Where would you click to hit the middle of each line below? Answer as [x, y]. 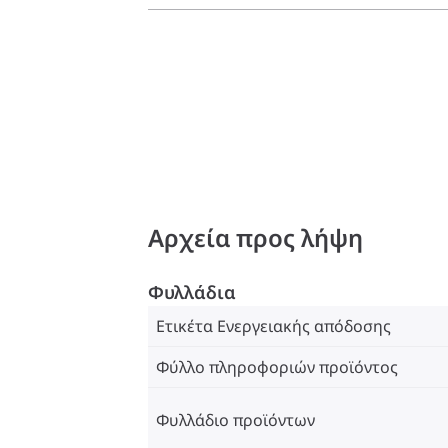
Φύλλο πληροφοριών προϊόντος [277, 366]
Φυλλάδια [192, 291]
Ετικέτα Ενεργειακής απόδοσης [273, 325]
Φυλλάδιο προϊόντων [235, 419]
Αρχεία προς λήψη [255, 237]
